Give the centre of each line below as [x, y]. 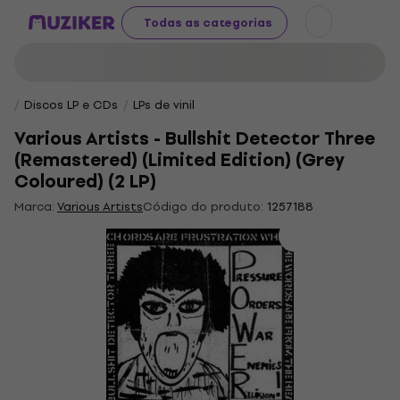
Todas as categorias [208, 22]
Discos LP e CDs [71, 105]
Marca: [36, 207]
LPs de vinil [164, 105]
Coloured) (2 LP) [85, 182]
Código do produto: [203, 207]
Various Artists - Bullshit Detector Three [195, 139]
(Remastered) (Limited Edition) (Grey [179, 160]
